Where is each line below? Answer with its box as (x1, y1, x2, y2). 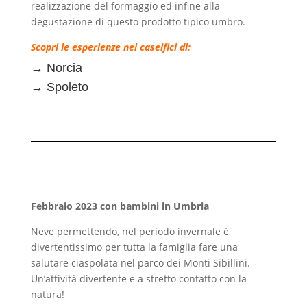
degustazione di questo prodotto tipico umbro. (30, 15, 245, 29)
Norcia (46, 61, 82, 75)
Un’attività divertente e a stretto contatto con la (30, 272, 247, 286)
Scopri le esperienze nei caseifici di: (30, 40, 191, 54)
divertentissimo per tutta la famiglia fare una (30, 241, 238, 254)
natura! (30, 288, 64, 302)
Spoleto (46, 80, 88, 95)
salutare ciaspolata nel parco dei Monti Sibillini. (30, 256, 250, 270)
